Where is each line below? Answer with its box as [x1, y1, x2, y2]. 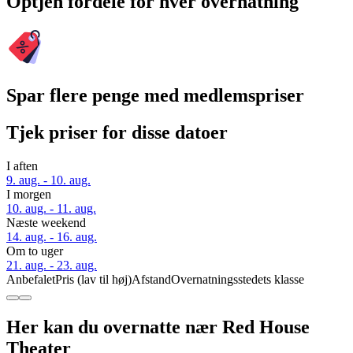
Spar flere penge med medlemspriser [6, 85, 304, 106]
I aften [6, 159, 38, 173]
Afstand [132, 273, 171, 287]
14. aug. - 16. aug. [6, 230, 97, 244]
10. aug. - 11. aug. [6, 202, 96, 216]
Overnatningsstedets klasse [171, 273, 304, 287]
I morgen [6, 188, 51, 202]
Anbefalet [6, 273, 55, 287]
